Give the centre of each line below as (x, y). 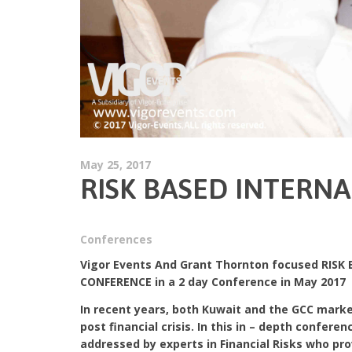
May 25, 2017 (115, 165)
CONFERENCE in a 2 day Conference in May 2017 (213, 282)
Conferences (116, 239)
